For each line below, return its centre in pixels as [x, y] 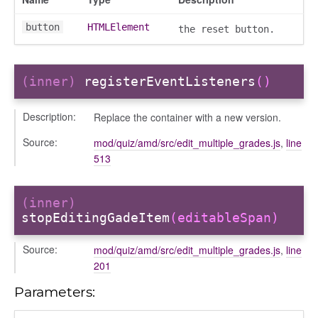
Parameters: [55, 291]
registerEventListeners [170, 82]
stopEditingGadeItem [95, 218]
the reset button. [226, 29]
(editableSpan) [224, 218]
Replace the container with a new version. [187, 117]
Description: [49, 116]
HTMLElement [119, 27]
